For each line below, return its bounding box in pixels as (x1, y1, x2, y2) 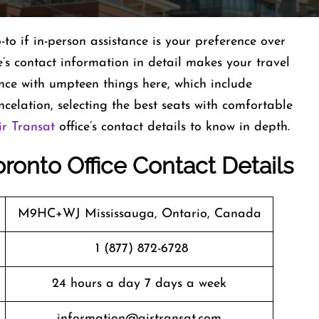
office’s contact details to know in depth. (55, 120, 294, 134)
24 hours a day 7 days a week (52, 277, 226, 291)
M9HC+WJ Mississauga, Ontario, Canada (17, 207, 261, 221)
